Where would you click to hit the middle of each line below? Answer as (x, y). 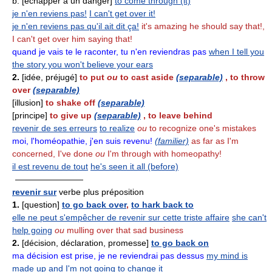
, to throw (245, 77)
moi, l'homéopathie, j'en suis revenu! (82, 141)
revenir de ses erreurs (55, 128)
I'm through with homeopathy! (163, 154)
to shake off (72, 103)
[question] (39, 205)
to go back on (180, 243)
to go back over (94, 205)
